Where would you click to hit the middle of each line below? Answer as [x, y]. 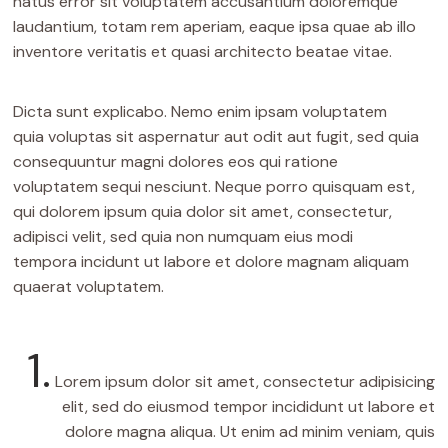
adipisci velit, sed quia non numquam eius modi [183, 237]
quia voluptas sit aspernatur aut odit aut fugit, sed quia [216, 137]
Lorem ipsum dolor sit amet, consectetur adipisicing [244, 382]
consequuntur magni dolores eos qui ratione [176, 162]
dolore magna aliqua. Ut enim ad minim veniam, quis [249, 432]
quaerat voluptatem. [89, 287]
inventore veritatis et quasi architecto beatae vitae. [203, 52]
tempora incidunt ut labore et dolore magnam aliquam [211, 262]
